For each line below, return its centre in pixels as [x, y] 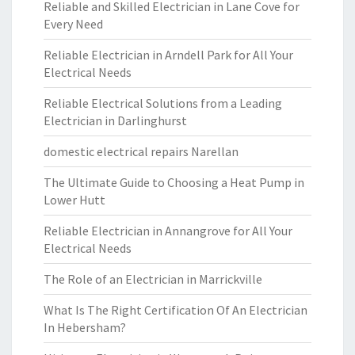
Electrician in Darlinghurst [115, 120]
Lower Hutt [74, 200]
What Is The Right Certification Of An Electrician [176, 310]
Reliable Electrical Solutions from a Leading [163, 103]
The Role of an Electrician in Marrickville [153, 279]
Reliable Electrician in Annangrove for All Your [168, 231]
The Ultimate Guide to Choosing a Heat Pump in [174, 182]
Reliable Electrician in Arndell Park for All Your [168, 55]
